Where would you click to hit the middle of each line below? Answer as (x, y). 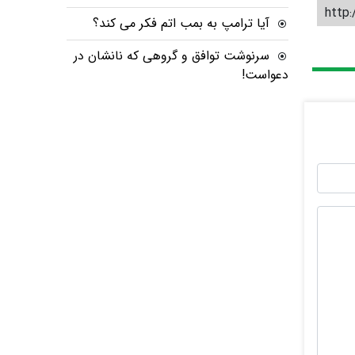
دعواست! (265, 75)
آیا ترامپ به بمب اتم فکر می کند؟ (181, 23)
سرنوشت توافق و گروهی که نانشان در (172, 56)
